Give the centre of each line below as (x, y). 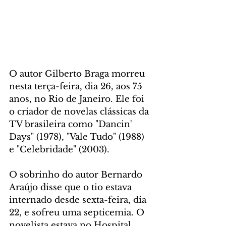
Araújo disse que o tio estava (72, 188)
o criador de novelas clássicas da (80, 112)
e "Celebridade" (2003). (59, 150)
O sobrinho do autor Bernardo (77, 175)
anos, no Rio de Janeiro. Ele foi (78, 99)
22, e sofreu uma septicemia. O (78, 213)
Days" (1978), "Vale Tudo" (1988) (78, 137)
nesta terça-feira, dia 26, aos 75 (77, 87)
